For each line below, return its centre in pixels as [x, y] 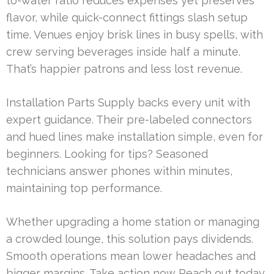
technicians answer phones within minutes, [119, 171]
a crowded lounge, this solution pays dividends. [130, 239]
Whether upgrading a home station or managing [133, 222]
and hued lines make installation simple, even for [135, 137]
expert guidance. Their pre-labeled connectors [129, 120]
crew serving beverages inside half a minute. [123, 52]
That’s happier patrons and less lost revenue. [124, 69]
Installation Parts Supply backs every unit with [128, 103]
